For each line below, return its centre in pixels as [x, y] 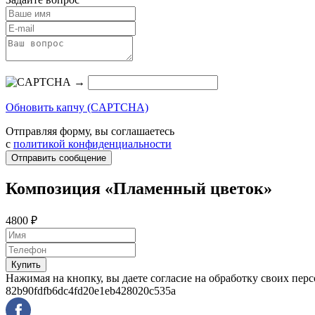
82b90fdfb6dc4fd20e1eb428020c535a [91, 290]
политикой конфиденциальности [92, 143]
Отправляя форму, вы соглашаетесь [90, 131]
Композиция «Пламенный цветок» [139, 188]
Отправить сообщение [59, 157]
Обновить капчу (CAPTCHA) [77, 107]
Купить [26, 264]
